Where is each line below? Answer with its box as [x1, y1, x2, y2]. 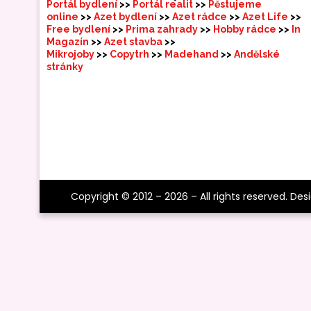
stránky [47, 60, 83, 72]
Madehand [165, 48, 221, 60]
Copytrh [110, 48, 151, 60]
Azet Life [242, 10, 290, 22]
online [47, 10, 78, 22]
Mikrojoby [47, 48, 96, 60]
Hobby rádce [213, 23, 278, 35]
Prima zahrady [126, 23, 200, 35]
